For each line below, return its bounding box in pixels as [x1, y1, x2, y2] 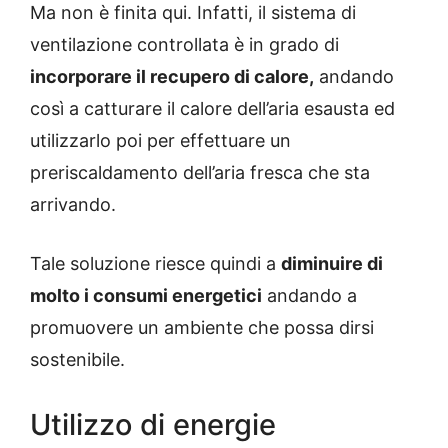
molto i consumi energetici [30, 285, 262, 307]
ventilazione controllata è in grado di [30, 34, 339, 56]
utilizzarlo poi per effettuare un [30, 130, 291, 152]
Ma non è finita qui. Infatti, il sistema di [30, 2, 356, 24]
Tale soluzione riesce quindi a [30, 253, 281, 275]
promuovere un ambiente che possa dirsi [30, 317, 374, 339]
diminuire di [281, 253, 383, 275]
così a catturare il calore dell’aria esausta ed [30, 98, 395, 120]
